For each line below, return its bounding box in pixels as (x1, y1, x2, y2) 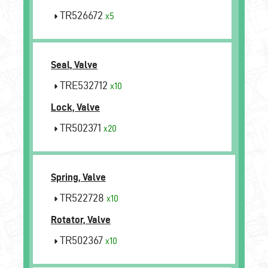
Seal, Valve (51, 59, 98, 70)
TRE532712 (57, 78, 110, 92)
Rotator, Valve (51, 214, 111, 225)
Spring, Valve (51, 171, 106, 182)
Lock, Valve (51, 101, 100, 112)
